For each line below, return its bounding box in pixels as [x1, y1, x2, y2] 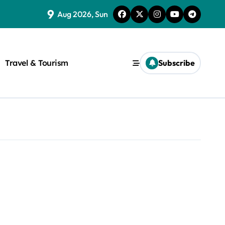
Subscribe [158, 58, 195, 68]
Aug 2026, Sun [57, 9, 108, 19]
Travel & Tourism [5, 58, 68, 68]
